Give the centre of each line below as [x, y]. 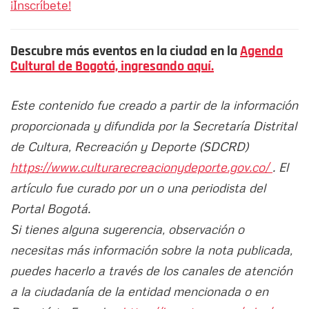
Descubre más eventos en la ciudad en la [125, 51]
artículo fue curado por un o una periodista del [138, 188]
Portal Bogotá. [50, 209]
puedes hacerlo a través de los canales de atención [151, 271]
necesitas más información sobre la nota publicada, [151, 250]
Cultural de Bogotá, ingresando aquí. [112, 67]
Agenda [261, 51]
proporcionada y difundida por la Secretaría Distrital [153, 126]
